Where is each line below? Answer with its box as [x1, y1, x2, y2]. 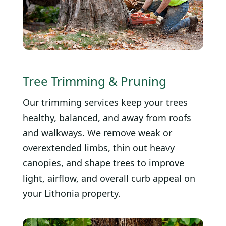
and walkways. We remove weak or [23, 126, 172, 139]
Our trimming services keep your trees [23, 96, 188, 108]
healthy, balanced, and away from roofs [23, 111, 191, 124]
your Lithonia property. [23, 187, 121, 199]
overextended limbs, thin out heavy [23, 141, 175, 154]
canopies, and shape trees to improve [23, 156, 184, 169]
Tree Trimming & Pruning [23, 72, 166, 89]
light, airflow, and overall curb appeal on [23, 172, 195, 184]
